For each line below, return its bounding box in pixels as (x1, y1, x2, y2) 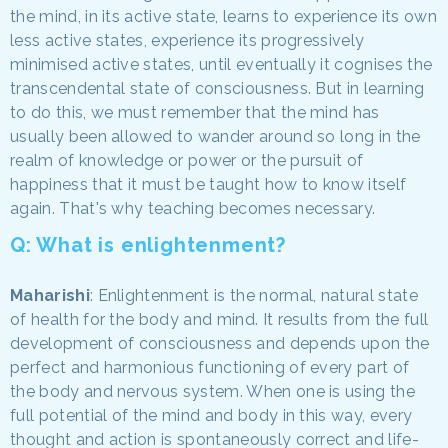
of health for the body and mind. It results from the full (10, 309, 429, 329)
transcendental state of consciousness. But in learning (10, 78, 425, 98)
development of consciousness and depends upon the (10, 333, 430, 353)
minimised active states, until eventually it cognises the (10, 54, 433, 74)
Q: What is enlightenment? (10, 232, 286, 257)
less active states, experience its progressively (10, 30, 365, 50)
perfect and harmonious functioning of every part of (10, 357, 410, 377)
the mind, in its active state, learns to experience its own (10, 6, 437, 26)
